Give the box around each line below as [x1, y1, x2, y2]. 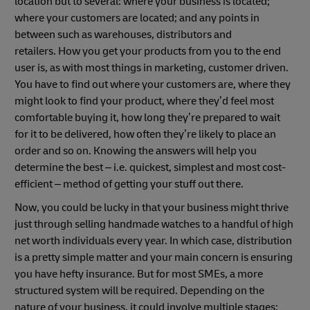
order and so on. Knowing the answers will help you [15, 144, 257, 158]
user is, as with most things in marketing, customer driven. [15, 61, 289, 75]
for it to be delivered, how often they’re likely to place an [15, 127, 276, 142]
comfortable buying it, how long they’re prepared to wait [15, 111, 280, 125]
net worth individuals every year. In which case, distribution [15, 234, 292, 248]
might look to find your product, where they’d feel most [15, 94, 274, 109]
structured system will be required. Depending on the [15, 284, 264, 298]
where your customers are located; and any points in [15, 11, 259, 26]
